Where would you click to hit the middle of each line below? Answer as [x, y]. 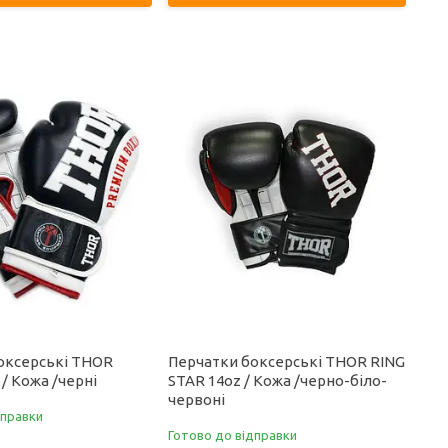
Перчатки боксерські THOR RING [287, 361]
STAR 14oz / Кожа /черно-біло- [278, 380]
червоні [197, 399]
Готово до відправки [233, 435]
